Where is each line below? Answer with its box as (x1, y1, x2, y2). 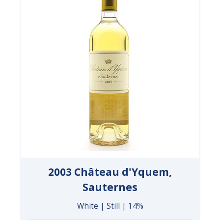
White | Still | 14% (77, 200, 143, 211)
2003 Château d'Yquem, (48, 165, 172, 179)
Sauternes (82, 180, 137, 194)
